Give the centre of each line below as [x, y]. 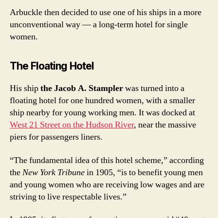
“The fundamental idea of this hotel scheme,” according [107, 160]
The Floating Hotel [52, 66]
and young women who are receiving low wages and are [107, 184]
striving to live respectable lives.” [70, 197]
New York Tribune [54, 172]
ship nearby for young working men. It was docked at [102, 113]
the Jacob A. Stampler [82, 89]
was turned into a [154, 89]
